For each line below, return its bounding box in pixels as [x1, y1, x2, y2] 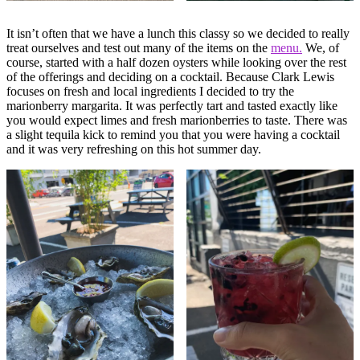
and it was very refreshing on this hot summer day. [6, 141, 261, 156]
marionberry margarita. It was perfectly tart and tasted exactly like [6, 98, 337, 112]
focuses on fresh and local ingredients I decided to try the [6, 84, 294, 98]
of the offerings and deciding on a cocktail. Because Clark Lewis [6, 69, 334, 84]
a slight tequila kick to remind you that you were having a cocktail [6, 127, 340, 141]
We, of [302, 40, 339, 55]
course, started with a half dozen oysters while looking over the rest [6, 55, 346, 69]
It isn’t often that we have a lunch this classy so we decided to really [6, 26, 350, 40]
